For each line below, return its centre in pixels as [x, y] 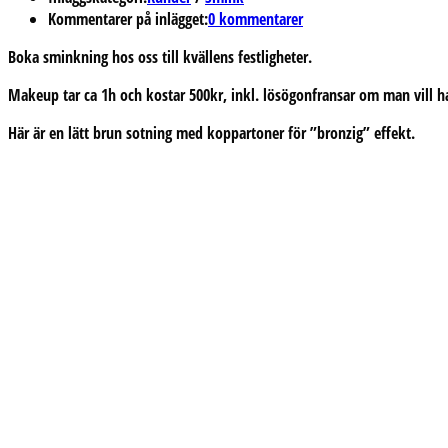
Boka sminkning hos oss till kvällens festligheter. [160, 56]
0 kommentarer [255, 18]
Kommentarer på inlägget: [128, 18]
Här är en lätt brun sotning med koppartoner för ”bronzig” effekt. [211, 132]
